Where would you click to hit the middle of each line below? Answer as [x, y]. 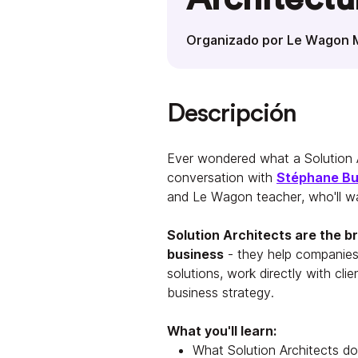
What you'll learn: [222, 330]
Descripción [232, 113]
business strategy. [221, 292]
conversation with [222, 177]
